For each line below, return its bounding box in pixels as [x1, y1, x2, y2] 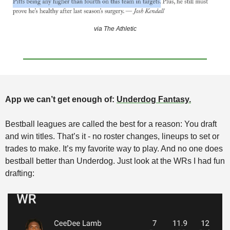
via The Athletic [93, 25, 137, 32]
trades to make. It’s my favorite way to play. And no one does [5, 144, 223, 153]
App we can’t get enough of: [5, 94, 117, 104]
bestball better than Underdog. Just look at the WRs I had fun [5, 156, 225, 165]
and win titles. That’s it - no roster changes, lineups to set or [5, 131, 219, 141]
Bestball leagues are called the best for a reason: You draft [5, 119, 217, 128]
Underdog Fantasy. [117, 94, 191, 104]
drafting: [5, 168, 34, 178]
